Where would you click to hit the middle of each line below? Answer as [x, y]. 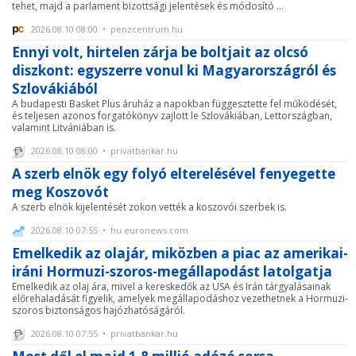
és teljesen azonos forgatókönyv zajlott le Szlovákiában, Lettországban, [172, 115]
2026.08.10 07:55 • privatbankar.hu [103, 333]
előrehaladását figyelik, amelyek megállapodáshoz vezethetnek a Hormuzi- [180, 298]
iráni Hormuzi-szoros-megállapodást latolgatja [172, 271]
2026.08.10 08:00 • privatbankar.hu [103, 150]
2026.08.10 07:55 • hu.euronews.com [108, 230]
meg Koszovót [60, 192]
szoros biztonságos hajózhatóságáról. [99, 310]
